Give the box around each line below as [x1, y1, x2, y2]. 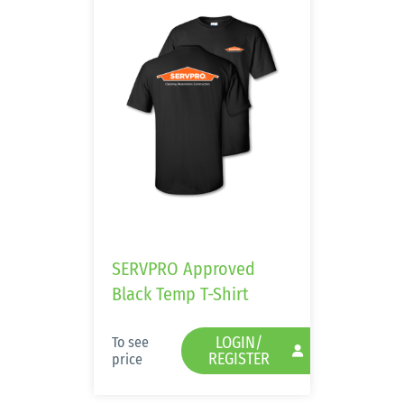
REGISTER [208, 349, 270, 369]
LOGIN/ [216, 333, 262, 353]
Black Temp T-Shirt [112, 283, 249, 305]
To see [112, 334, 149, 351]
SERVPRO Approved [112, 258, 255, 280]
